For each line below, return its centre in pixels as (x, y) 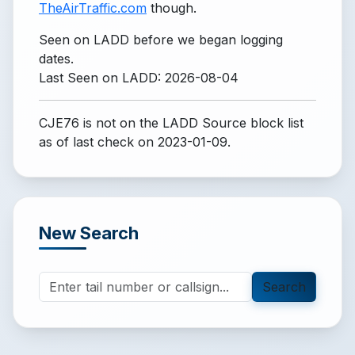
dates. (56, 59)
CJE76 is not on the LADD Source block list (171, 123)
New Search (89, 233)
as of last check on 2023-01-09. (135, 142)
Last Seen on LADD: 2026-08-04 (139, 78)
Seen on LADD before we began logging (161, 40)
